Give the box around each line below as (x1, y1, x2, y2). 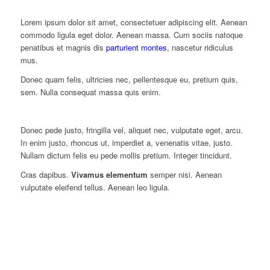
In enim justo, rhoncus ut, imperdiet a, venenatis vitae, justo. (20, 137, 233, 149)
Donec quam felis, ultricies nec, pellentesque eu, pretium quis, (20, 74, 238, 86)
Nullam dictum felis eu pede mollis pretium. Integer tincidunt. (20, 149, 232, 162)
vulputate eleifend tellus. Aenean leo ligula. (20, 181, 170, 193)
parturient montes (105, 42, 167, 54)
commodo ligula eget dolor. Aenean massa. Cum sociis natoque (20, 29, 243, 41)
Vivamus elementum (71, 169, 148, 181)
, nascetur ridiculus (166, 42, 233, 54)
